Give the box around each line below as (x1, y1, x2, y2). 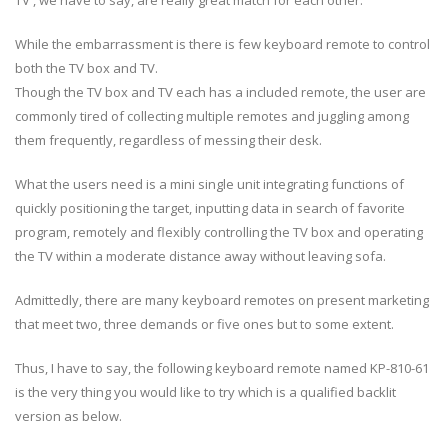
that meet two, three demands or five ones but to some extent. (15, 314, 394, 333)
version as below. (15, 406, 122, 425)
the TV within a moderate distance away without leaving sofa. (15, 246, 386, 265)
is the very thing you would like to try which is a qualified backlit (15, 382, 396, 401)
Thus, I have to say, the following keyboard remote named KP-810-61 (15, 358, 429, 377)
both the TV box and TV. (15, 58, 158, 77)
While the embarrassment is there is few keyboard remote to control (15, 34, 430, 53)
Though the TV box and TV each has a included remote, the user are (15, 82, 426, 101)
